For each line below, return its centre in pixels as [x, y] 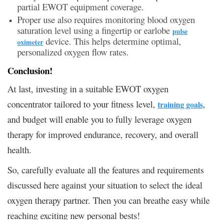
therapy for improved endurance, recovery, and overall [103, 134]
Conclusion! [30, 70]
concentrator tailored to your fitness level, [82, 104]
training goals [180, 104]
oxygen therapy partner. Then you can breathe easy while [109, 200]
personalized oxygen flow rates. [73, 52]
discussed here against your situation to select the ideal [105, 185]
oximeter [30, 42]
